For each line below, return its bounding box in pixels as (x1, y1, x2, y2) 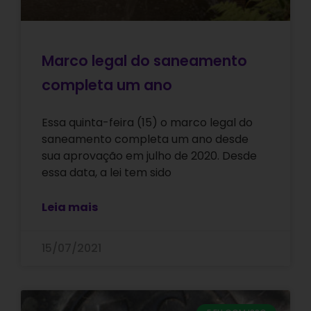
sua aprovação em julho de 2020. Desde (42, 148, 257, 165)
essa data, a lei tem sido (42, 165, 171, 181)
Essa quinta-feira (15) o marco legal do (42, 115, 253, 131)
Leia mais (42, 199, 98, 216)
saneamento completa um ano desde (42, 131, 249, 148)
